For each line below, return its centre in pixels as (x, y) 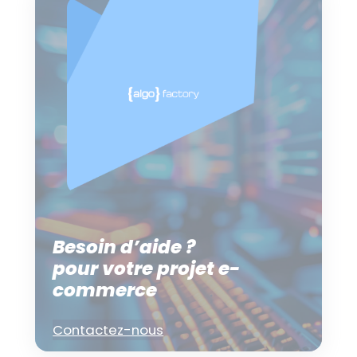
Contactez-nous (108, 330)
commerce (105, 290)
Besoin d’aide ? (124, 247)
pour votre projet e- (147, 269)
